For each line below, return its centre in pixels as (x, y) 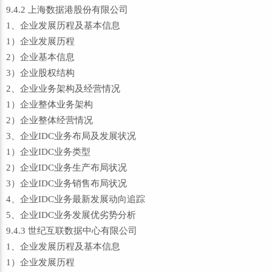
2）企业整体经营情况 (49, 120)
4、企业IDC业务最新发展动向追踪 (76, 199)
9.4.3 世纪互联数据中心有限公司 (72, 231)
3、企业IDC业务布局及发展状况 (71, 136)
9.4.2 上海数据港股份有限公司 (67, 10)
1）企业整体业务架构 (49, 104)
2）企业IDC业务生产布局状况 (66, 168)
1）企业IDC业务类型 (48, 152)
